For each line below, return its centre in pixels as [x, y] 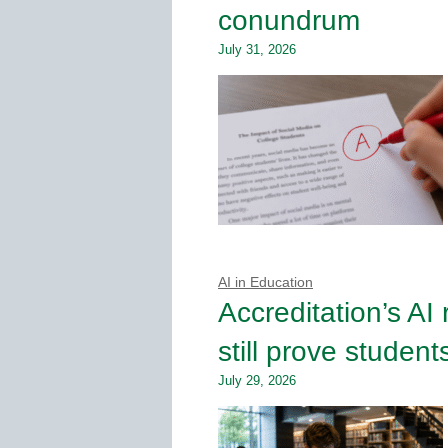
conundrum [289, 20]
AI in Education [265, 282]
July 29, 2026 [257, 380]
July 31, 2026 [257, 49]
